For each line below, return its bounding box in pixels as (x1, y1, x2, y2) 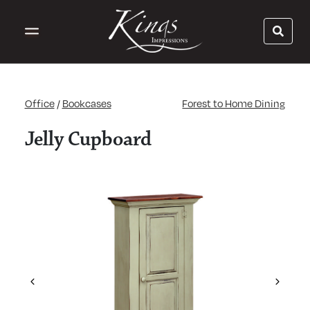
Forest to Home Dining (182, 96, 286, 110)
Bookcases (62, 96, 111, 110)
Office (24, 96, 55, 110)
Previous (31, 277, 79, 295)
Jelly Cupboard (24, 127, 152, 152)
